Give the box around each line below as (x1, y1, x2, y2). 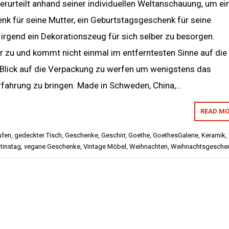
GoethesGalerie (153, 131, 198, 139)
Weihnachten (129, 143, 168, 150)
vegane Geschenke (24, 143, 80, 150)
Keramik (201, 131, 225, 139)
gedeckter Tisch (14, 131, 62, 139)
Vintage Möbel (83, 143, 126, 150)
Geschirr (101, 131, 125, 139)
